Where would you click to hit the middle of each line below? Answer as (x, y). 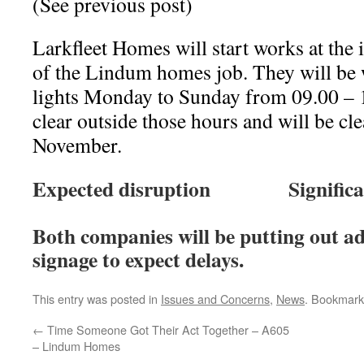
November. (77, 145)
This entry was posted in (97, 299)
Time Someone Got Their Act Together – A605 (167, 329)
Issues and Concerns (215, 299)
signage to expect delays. (138, 259)
